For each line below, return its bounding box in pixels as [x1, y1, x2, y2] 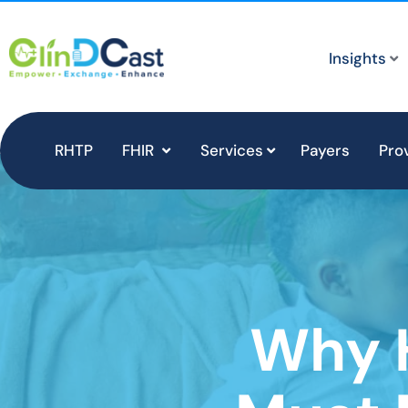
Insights [329, 48, 386, 68]
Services [200, 140, 263, 160]
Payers [301, 140, 350, 160]
